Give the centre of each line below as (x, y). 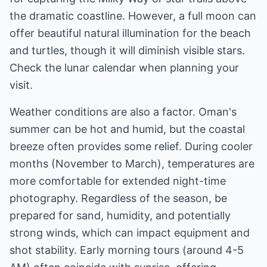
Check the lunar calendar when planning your (124, 68)
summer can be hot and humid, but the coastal (127, 129)
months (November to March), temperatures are (132, 164)
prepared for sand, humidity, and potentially (120, 215)
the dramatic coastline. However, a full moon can (133, 16)
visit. (21, 85)
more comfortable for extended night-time (118, 181)
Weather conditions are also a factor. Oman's (123, 112)
